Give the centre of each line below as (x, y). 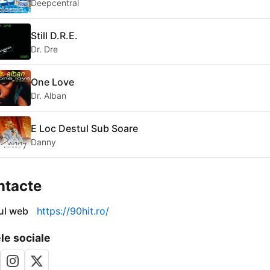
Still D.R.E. (54, 35)
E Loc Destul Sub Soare (84, 128)
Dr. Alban (49, 95)
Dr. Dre (44, 49)
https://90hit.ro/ (73, 211)
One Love (52, 82)
